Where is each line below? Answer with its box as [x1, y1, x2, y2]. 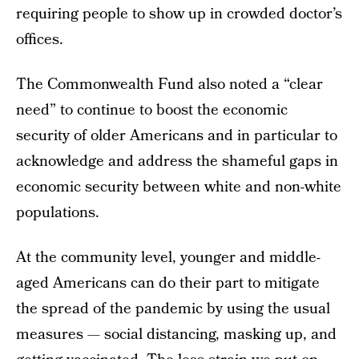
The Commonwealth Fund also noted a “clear [16, 74, 323, 95]
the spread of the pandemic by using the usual [16, 298, 330, 320]
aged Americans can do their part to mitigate [16, 272, 320, 294]
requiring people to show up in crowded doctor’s [16, 3, 342, 25]
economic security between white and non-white [16, 176, 341, 198]
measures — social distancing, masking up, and [16, 324, 337, 345]
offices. [16, 29, 63, 50]
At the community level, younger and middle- [16, 247, 321, 268]
